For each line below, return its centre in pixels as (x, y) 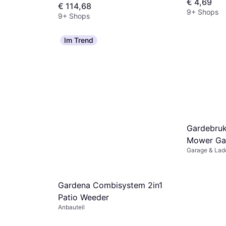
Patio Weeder (83, 197)
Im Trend (79, 40)
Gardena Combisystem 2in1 (110, 185)
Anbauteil (71, 207)
